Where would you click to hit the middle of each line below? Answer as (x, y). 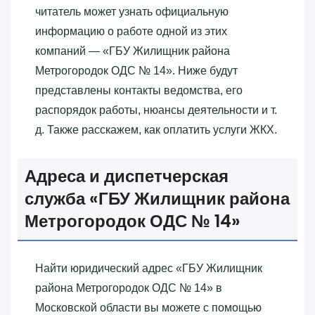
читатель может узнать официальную (132, 11)
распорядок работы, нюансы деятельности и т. (156, 110)
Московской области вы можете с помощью (148, 307)
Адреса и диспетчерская (127, 176)
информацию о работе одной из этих (131, 31)
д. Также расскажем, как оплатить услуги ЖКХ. (156, 129)
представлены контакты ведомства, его (139, 90)
